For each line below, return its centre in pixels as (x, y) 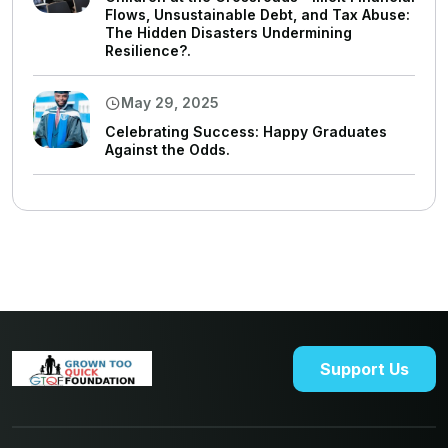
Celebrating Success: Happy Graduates (246, 131)
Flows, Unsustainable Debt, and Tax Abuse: (257, 14)
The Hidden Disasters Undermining (228, 32)
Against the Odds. (167, 149)
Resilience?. (148, 50)
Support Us (364, 368)
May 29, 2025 (170, 102)
